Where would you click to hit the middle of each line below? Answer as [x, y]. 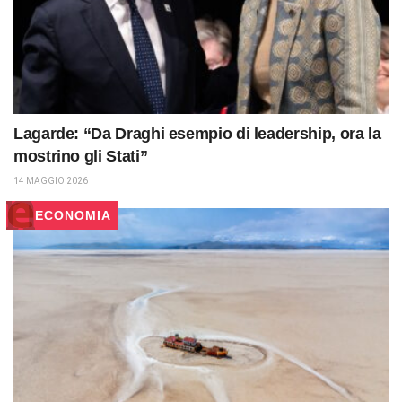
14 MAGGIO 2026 [51, 180]
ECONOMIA [73, 215]
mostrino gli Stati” [81, 156]
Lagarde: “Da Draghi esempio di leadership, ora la [197, 133]
